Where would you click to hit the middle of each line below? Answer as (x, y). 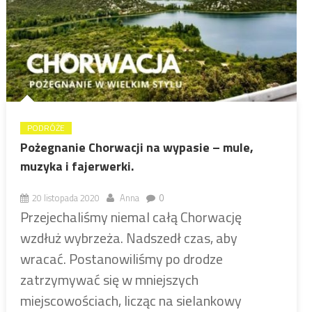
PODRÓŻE (46, 127)
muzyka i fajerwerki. (77, 166)
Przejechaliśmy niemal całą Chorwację (131, 217)
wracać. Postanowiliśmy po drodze (121, 258)
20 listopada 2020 (65, 197)
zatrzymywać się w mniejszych (109, 279)
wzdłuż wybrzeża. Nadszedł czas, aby (128, 237)
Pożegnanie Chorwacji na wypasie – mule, (136, 147)
